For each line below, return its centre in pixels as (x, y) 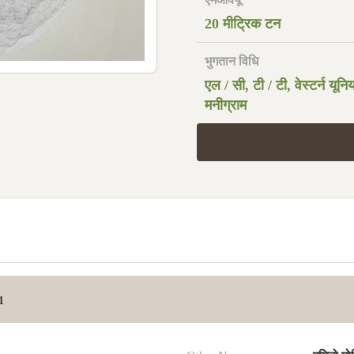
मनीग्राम (226, 105)
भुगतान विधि (232, 61)
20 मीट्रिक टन (243, 24)
